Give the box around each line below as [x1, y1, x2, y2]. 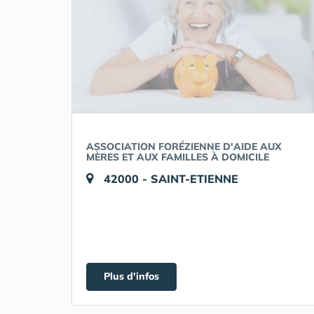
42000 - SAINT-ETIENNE [104, 172, 238, 186]
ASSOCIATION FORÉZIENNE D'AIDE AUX [86, 140, 282, 153]
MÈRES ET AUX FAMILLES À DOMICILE [86, 151, 269, 163]
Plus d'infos [104, 270, 159, 282]
